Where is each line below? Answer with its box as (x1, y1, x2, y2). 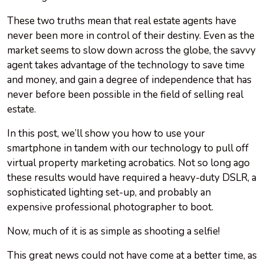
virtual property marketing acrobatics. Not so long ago (7, 156, 250, 170)
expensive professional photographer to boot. (7, 200, 216, 214)
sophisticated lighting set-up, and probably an (7, 186, 211, 200)
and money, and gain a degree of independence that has (7, 73, 252, 87)
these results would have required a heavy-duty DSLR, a (7, 171, 256, 185)
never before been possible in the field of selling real (7, 88, 243, 102)
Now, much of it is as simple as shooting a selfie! (7, 225, 222, 239)
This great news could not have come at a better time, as (7, 249, 257, 263)
